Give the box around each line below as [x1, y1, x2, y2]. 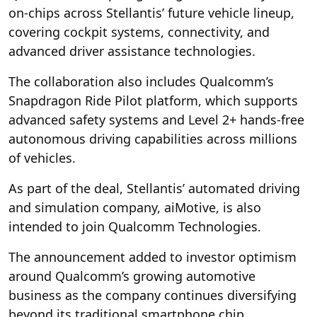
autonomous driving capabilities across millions [8, 129, 297, 147]
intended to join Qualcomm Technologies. [8, 217, 261, 235]
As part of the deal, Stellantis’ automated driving [8, 179, 300, 197]
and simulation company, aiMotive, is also [8, 198, 261, 216]
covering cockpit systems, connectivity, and [8, 23, 270, 40]
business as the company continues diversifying [8, 286, 296, 304]
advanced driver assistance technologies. [8, 42, 255, 59]
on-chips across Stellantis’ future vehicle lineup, [8, 4, 294, 21]
